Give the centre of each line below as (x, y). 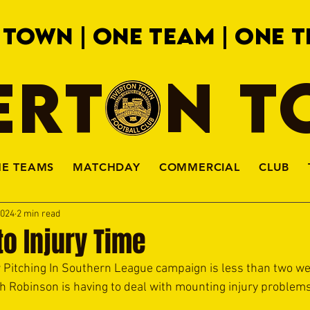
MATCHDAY (107, 167)
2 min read (38, 214)
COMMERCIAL (199, 167)
